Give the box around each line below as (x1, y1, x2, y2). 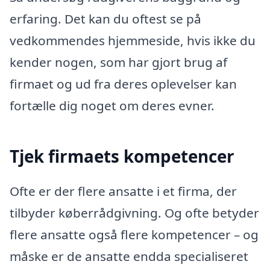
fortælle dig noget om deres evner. (10, 96, 215, 114)
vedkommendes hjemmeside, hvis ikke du (10, 31, 256, 49)
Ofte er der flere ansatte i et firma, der (10, 182, 237, 199)
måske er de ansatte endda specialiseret (10, 247, 248, 265)
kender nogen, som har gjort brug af (10, 53, 227, 71)
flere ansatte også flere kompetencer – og (10, 225, 259, 243)
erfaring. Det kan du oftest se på (10, 10, 201, 27)
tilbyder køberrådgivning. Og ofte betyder (10, 204, 259, 221)
